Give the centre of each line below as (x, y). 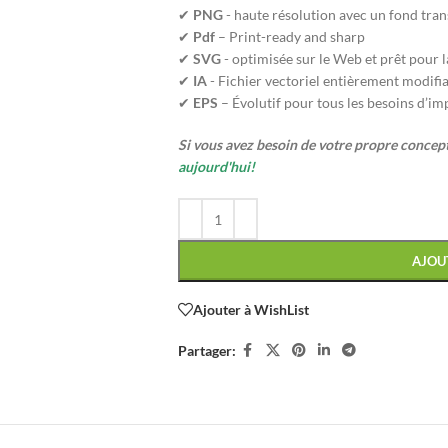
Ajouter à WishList (250, 309)
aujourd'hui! (216, 166)
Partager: (206, 350)
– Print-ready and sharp (291, 36)
